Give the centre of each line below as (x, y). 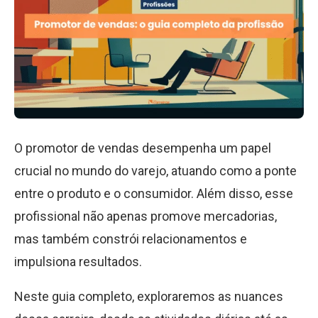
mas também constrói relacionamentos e (131, 239)
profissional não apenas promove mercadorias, (146, 216)
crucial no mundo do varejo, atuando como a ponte (155, 171)
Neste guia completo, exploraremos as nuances (149, 296)
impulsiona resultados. (78, 262)
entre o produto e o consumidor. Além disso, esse (154, 193)
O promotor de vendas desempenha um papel (143, 148)
